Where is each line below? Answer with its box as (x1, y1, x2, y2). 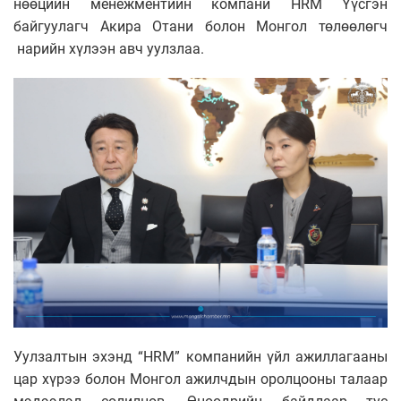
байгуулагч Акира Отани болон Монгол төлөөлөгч (13, 18, 388, 36)
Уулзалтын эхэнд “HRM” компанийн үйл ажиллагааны (13, 348, 388, 366)
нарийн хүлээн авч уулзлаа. (13, 40, 204, 58)
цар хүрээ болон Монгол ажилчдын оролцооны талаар (13, 371, 388, 388)
